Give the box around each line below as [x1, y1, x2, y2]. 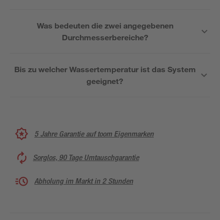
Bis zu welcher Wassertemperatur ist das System [14, 64, 196, 74]
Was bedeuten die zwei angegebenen [36, 21, 174, 30]
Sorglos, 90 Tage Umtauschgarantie [33, 153, 139, 162]
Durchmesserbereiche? [61, 32, 149, 42]
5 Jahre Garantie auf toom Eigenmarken [34, 129, 154, 138]
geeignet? [86, 76, 124, 85]
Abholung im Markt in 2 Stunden [34, 176, 133, 186]
